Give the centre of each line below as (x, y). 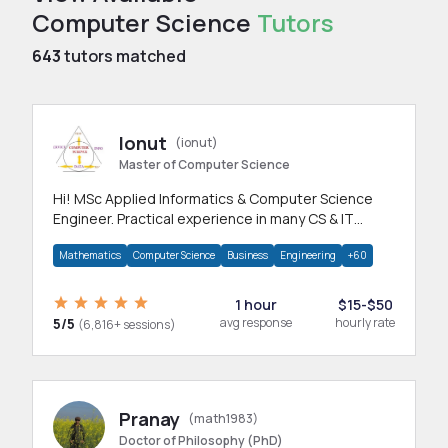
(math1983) (223, 418)
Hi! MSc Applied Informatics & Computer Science (213, 198)
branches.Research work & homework (178, 238)
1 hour (255, 304)
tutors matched (123, 56)
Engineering (308, 255)
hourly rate (365, 322)
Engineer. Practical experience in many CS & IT (203, 218)
